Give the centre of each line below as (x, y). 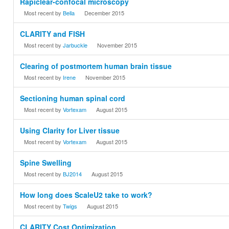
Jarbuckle (75, 45)
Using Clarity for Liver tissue (70, 131)
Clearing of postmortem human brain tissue (96, 66)
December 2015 (105, 13)
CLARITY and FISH (53, 34)
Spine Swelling (46, 163)
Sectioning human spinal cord (73, 98)
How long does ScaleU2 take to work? (86, 195)
